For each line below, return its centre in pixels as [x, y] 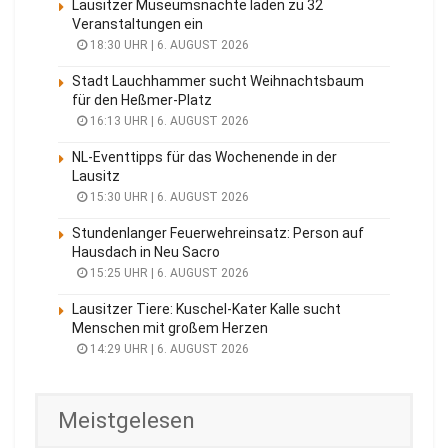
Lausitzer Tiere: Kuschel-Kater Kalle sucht [206, 308]
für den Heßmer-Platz [142, 99]
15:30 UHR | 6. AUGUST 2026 [168, 196]
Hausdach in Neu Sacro [146, 251]
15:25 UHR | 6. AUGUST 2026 [168, 272]
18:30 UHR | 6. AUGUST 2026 [168, 44]
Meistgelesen [126, 420]
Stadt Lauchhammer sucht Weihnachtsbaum [218, 80]
